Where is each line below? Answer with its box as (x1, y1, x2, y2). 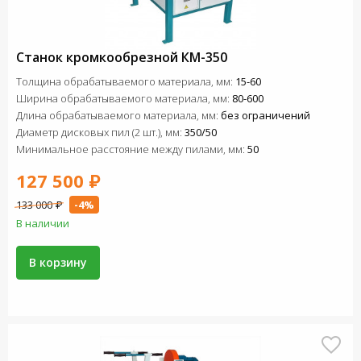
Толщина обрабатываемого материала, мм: (16, 74, 235, 89)
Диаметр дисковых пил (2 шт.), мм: (16, 125, 185, 139)
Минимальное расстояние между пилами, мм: (16, 142, 247, 156)
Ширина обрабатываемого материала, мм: (16, 91, 232, 106)
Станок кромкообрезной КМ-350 (16, 48, 227, 66)
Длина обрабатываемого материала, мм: (16, 108, 221, 122)
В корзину (29, 255, 87, 270)
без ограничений (221, 108, 310, 122)
